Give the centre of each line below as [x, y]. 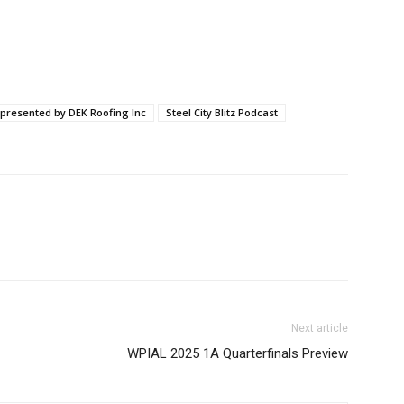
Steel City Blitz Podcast [222, 112]
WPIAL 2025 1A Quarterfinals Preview [238, 353]
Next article [320, 328]
